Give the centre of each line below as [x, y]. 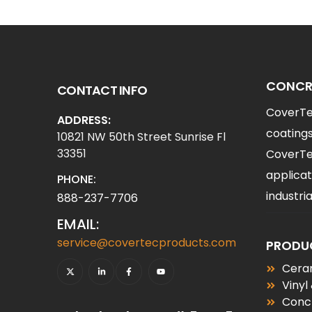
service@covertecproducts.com [147, 243]
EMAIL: [78, 225]
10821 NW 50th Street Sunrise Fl [141, 137]
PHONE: [77, 180]
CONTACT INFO [102, 91]
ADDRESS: [84, 120]
